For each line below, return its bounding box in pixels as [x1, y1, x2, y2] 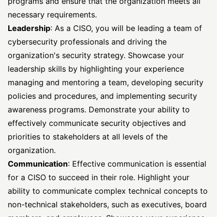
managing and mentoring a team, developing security [8, 77, 203, 87]
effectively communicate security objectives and [8, 118, 186, 128]
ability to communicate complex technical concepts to [8, 186, 208, 196]
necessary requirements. [8, 10, 97, 19]
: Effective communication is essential [68, 159, 206, 169]
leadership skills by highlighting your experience [8, 64, 184, 74]
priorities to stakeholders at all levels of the [8, 132, 168, 141]
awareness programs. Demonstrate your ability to [8, 105, 190, 114]
